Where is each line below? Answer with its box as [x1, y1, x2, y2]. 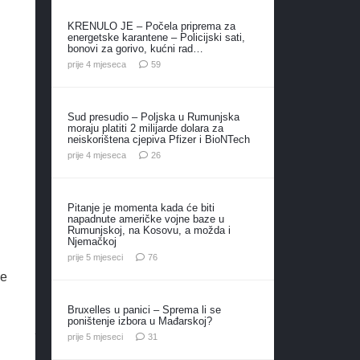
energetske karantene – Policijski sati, [67, 31, 245, 43]
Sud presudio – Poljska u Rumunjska [67, 110, 239, 123]
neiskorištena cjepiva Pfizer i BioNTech [67, 133, 250, 145]
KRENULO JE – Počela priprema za [67, 19, 235, 32]
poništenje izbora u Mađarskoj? [67, 314, 212, 327]
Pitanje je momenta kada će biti [67, 201, 215, 214]
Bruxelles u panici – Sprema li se [67, 303, 221, 316]
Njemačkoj [67, 235, 117, 247]
